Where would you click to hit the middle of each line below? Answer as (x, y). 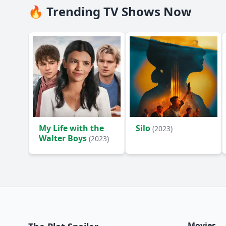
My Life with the (71, 128)
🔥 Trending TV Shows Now (110, 11)
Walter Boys (64, 138)
